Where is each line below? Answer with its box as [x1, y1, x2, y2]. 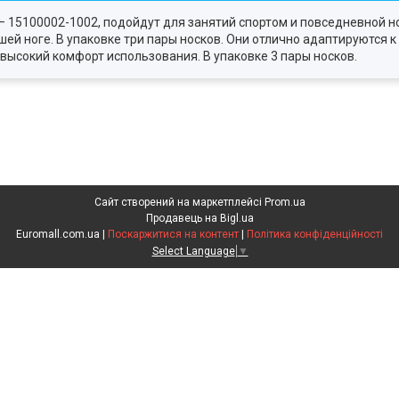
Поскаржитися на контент [108, 228, 239, 241]
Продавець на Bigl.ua [145, 212, 254, 225]
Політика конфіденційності [247, 228, 383, 241]
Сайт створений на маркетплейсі [94, 196, 265, 209]
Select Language [151, 244, 235, 257]
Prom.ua [264, 196, 305, 209]
